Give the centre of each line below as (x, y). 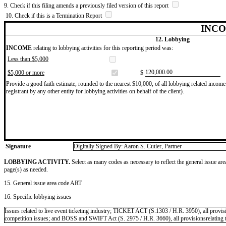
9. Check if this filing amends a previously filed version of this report (87, 5)
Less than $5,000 (28, 59)
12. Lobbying (172, 39)
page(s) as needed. (26, 169)
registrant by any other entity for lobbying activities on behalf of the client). (95, 91)
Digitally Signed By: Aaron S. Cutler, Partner (128, 146)
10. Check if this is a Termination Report (54, 15)
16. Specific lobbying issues (38, 196)
